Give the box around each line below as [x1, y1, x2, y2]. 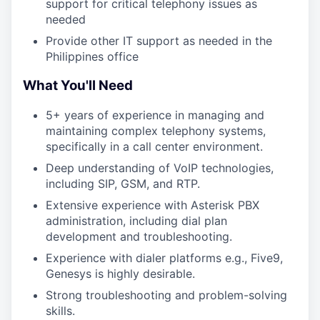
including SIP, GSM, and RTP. [46, 176, 200, 191]
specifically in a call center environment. [46, 139, 263, 154]
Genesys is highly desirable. [46, 266, 195, 281]
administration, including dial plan [46, 213, 227, 228]
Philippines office [46, 49, 139, 64]
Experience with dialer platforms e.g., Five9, [46, 250, 283, 265]
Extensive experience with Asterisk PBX [46, 197, 259, 212]
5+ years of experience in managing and [46, 107, 264, 122]
